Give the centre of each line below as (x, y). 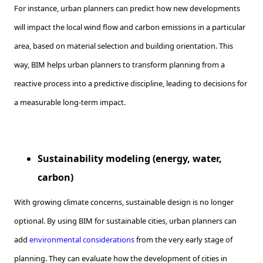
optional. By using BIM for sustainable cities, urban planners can (125, 221)
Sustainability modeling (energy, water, (130, 159)
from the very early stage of (183, 240)
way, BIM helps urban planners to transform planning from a (119, 65)
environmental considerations (82, 240)
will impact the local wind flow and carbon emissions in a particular (130, 27)
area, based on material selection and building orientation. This (124, 46)
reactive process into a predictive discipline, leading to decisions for (131, 84)
